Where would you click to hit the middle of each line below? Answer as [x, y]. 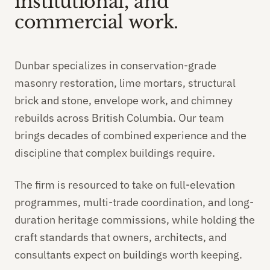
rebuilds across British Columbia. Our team [119, 118]
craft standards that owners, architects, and [121, 237]
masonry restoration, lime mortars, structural [125, 83]
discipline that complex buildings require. [115, 153]
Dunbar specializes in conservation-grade [115, 66]
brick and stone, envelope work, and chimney [124, 101]
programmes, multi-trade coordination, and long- [134, 202]
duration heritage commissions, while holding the [135, 220]
